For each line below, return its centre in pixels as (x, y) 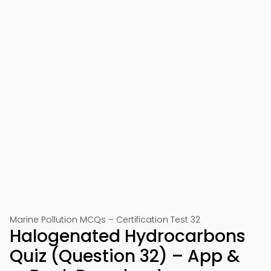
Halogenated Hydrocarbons (128, 236)
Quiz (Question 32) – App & (125, 256)
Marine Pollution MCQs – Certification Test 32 (105, 220)
